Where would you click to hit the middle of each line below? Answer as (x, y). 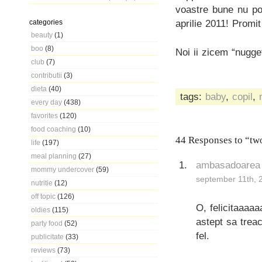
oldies (41, 210)
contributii (46, 75)
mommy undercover (63, 169)
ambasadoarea (228, 165)
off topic (43, 196)
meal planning (54, 156)
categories (46, 22)
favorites (44, 116)
